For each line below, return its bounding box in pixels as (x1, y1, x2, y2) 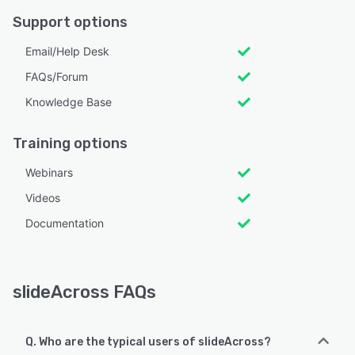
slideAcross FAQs (13, 281, 156, 303)
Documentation (25, 216, 104, 230)
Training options (13, 134, 128, 152)
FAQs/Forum (25, 69, 88, 83)
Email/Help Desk (25, 44, 109, 58)
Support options (13, 13, 128, 31)
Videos (25, 190, 60, 204)
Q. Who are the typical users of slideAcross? (25, 334, 271, 349)
